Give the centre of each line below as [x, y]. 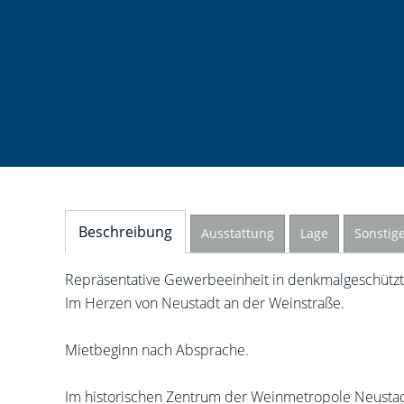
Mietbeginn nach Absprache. [157, 350]
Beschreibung [125, 232]
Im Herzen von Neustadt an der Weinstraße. [205, 303]
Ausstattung [238, 233]
